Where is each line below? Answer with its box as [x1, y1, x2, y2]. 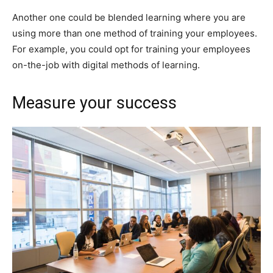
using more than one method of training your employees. [12, 27, 257, 39]
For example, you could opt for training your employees [12, 43, 250, 55]
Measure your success [12, 93, 177, 113]
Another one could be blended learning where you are [12, 11, 246, 23]
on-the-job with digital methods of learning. [12, 58, 200, 71]
